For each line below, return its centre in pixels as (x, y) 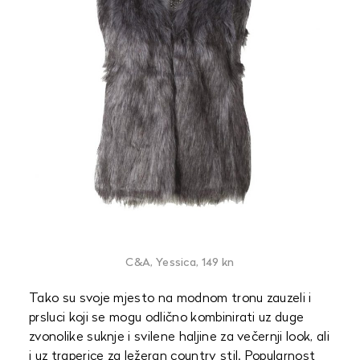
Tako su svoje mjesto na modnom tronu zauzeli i (170, 299)
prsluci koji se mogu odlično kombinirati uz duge (167, 318)
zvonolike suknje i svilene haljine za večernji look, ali (179, 337)
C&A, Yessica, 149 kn (180, 263)
